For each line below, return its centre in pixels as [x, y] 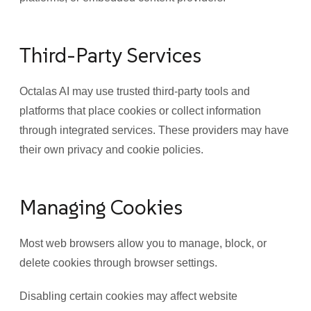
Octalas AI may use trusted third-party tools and [135, 91]
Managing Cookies [101, 207]
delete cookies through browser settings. [118, 263]
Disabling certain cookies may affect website [128, 296]
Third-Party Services [110, 55]
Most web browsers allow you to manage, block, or [143, 243]
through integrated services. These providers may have [154, 130]
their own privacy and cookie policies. [111, 150]
